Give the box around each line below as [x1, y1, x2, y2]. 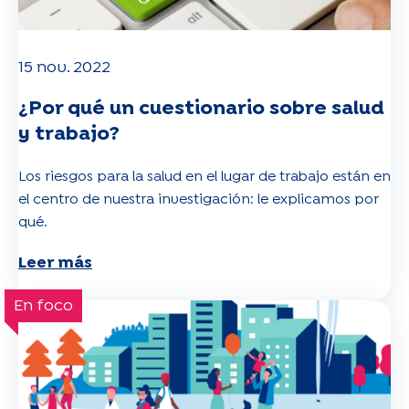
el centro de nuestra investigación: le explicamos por [18, 193, 379, 205]
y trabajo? [18, 125, 120, 142]
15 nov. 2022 [18, 60, 110, 75]
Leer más [18, 256, 92, 270]
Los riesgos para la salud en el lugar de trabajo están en [18, 170, 391, 183]
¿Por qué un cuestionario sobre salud [18, 100, 384, 117]
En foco [14, 299, 73, 313]
